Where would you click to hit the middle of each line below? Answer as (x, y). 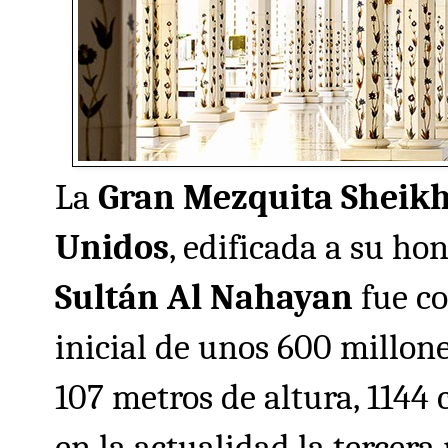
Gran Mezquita (215, 197)
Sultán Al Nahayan (204, 297)
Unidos (112, 247)
